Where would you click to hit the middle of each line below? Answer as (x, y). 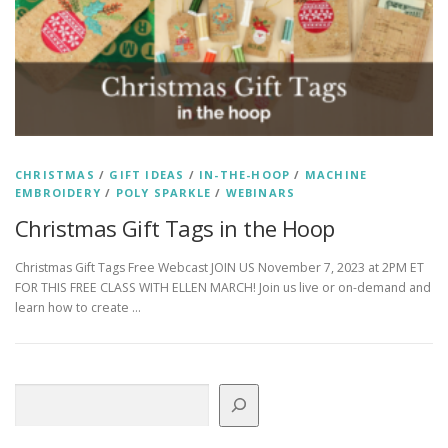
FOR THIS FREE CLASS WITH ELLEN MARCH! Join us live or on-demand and (223, 287)
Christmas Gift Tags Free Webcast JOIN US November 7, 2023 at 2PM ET (219, 267)
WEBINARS (260, 192)
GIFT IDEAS (147, 174)
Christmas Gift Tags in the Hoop (175, 227)
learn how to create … (78, 307)
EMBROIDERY (58, 192)
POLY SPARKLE (163, 192)
